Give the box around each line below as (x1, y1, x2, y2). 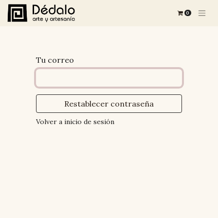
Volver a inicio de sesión (36, 117, 114, 126)
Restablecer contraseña (64, 99, 154, 109)
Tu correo (36, 55, 74, 65)
